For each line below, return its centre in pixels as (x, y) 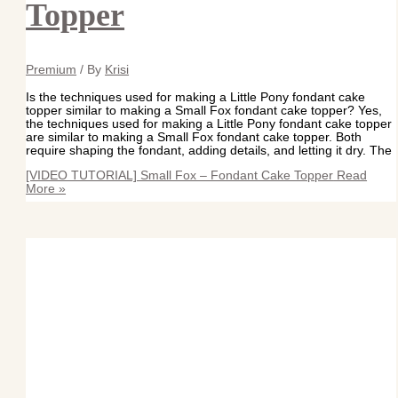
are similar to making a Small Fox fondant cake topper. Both (194, 137)
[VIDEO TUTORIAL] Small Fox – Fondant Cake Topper (180, 176)
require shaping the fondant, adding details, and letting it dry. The (209, 150)
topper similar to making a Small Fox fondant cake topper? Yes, (204, 110)
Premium (52, 69)
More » (46, 189)
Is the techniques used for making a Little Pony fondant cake (196, 97)
